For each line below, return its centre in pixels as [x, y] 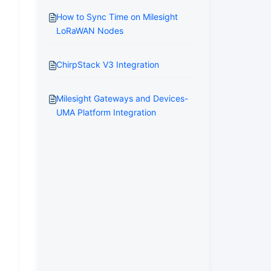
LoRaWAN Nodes [90, 31]
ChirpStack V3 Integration [107, 64]
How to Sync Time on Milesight [117, 17]
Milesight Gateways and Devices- [122, 98]
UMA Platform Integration [106, 112]
